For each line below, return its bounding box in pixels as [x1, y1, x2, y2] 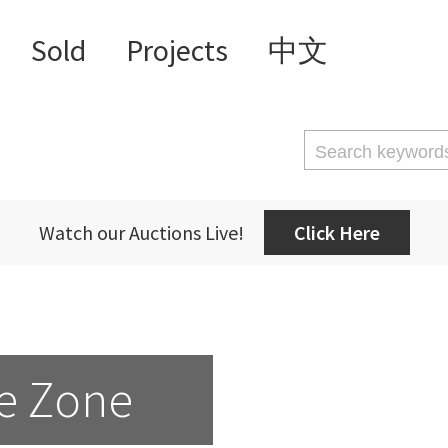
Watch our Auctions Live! [38, 220, 244, 245]
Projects [126, 31, 228, 69]
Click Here [293, 220, 380, 245]
